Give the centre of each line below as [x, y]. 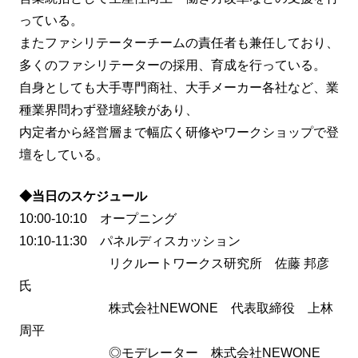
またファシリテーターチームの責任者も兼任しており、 [179, 43]
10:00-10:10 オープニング [98, 219]
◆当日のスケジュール [83, 197]
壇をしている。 [64, 155]
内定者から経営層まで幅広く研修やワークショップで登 [179, 133]
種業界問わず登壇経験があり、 [109, 110]
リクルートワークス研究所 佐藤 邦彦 [174, 264]
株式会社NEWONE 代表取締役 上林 [176, 308]
